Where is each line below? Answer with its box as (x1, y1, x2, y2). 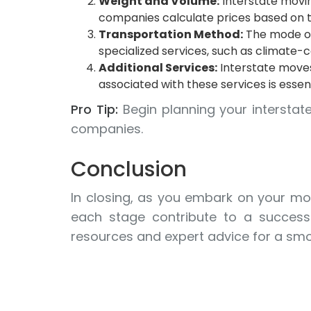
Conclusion (71, 155, 187, 184)
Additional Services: (99, 60, 217, 76)
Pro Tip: (71, 101, 118, 118)
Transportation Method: (99, 26, 243, 42)
